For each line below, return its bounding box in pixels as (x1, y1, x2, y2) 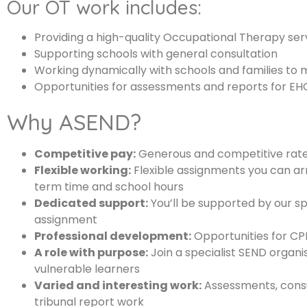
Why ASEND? (7, 108, 141, 136)
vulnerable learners (34, 260, 140, 277)
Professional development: (34, 228, 191, 244)
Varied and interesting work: (34, 277, 201, 293)
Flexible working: (34, 162, 131, 178)
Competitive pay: (34, 145, 136, 162)
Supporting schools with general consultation (34, 45, 278, 62)
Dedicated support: (34, 195, 148, 211)
